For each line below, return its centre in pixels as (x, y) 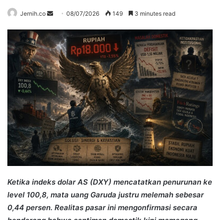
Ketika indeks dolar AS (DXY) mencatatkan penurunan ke (110, 182)
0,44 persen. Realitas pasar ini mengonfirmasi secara (102, 208)
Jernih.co (33, 13)
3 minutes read (154, 13)
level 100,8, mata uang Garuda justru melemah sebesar (106, 195)
